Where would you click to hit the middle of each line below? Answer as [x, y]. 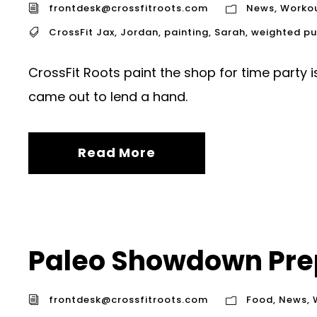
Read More [117, 152]
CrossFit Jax [82, 32]
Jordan [139, 32]
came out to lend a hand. [108, 96]
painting [186, 32]
